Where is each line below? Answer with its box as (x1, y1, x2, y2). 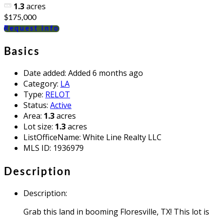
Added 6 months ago (68, 67, 143, 78)
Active (50, 99, 72, 110)
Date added (23, 67, 65, 78)
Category (23, 78, 57, 89)
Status (23, 99, 47, 110)
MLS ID (23, 142, 50, 153)
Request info (4, 25, 59, 32)
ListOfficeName (23, 131, 79, 143)
